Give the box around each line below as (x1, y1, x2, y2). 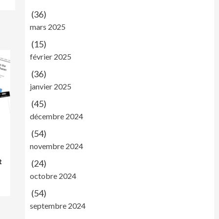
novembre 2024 (29, 141, 83, 151)
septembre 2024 (29, 201, 86, 210)
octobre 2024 (29, 171, 76, 180)
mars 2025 (29, 22, 66, 31)
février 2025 (29, 52, 71, 61)
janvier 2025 (29, 82, 71, 91)
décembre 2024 (29, 111, 83, 121)
